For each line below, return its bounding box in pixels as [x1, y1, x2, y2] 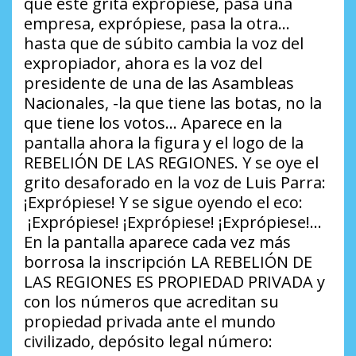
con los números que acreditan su [24, 290, 279, 312]
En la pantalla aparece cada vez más [24, 230, 291, 253]
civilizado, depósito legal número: [24, 330, 273, 352]
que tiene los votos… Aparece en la [24, 111, 282, 133]
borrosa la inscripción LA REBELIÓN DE [24, 250, 312, 273]
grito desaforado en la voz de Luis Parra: [24, 171, 326, 193]
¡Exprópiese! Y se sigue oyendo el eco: [24, 191, 303, 213]
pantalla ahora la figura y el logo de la [24, 131, 304, 153]
